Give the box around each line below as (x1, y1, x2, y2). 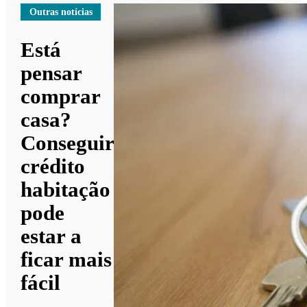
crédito (21, 153, 86, 178)
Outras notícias (29, 6, 93, 17)
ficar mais (21, 247, 112, 271)
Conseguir (21, 130, 114, 155)
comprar (21, 84, 101, 108)
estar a (21, 223, 82, 248)
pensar (21, 60, 82, 85)
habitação (21, 177, 111, 201)
